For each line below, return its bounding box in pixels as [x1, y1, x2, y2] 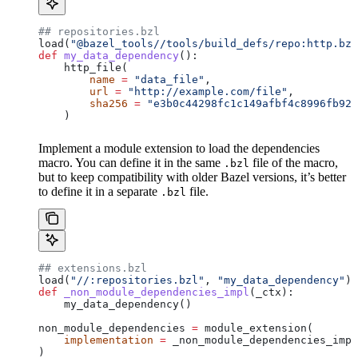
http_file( [38, 61, 128, 74]
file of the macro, [249, 155, 338, 169]
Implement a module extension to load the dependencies [38, 141, 320, 155]
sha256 [38, 97, 128, 109]
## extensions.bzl [38, 261, 147, 274]
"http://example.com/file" [121, 85, 288, 97]
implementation [38, 333, 153, 346]
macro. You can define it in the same [38, 155, 224, 169]
